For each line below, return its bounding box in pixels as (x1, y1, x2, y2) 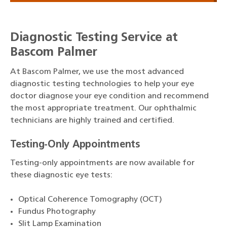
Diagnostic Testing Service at (10, 31, 178, 44)
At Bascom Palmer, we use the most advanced (10, 67, 184, 76)
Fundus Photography (18, 207, 96, 216)
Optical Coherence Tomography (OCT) (18, 195, 162, 204)
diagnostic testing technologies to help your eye (10, 80, 194, 88)
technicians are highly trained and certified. (10, 116, 178, 125)
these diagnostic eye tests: (10, 171, 115, 179)
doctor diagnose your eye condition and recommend (10, 92, 209, 100)
